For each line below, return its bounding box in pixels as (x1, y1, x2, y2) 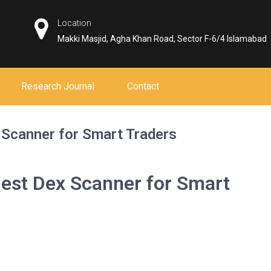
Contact (127, 80, 159, 92)
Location (57, 18, 92, 28)
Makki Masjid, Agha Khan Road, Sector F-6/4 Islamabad (57, 34, 267, 44)
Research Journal (21, 80, 94, 92)
